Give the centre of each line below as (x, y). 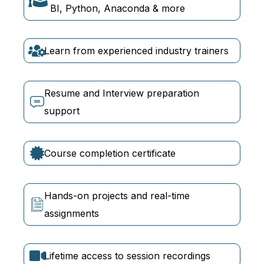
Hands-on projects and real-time (117, 196)
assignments (72, 214)
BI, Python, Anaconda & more (118, 9)
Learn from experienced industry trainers (136, 51)
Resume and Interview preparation (122, 93)
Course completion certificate (110, 154)
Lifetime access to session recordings (127, 256)
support (62, 111)
